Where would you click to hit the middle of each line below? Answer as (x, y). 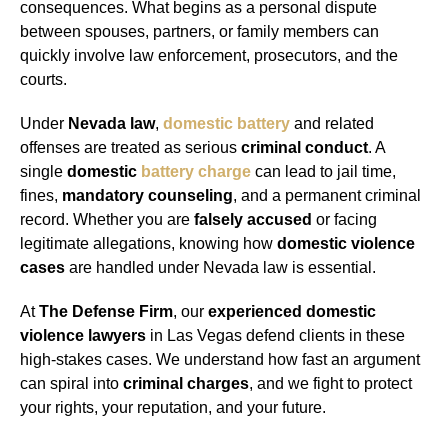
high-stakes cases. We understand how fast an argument (220, 360)
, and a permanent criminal (327, 196)
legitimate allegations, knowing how (148, 244)
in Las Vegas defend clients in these (275, 336)
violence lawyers (83, 336)
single (43, 172)
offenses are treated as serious (130, 148)
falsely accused (253, 220)
